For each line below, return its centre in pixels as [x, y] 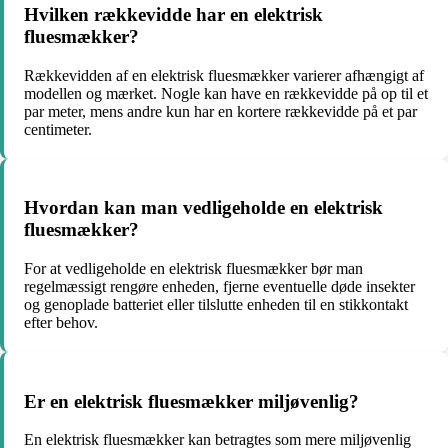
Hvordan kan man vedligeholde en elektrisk [203, 208]
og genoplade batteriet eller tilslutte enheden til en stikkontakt [216, 304]
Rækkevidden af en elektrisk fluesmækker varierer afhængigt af [224, 75]
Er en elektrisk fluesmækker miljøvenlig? [191, 401]
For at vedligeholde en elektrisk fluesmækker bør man [193, 268]
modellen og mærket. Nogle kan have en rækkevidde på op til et [226, 93]
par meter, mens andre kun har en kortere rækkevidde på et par [220, 111]
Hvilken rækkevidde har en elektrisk [173, 14]
